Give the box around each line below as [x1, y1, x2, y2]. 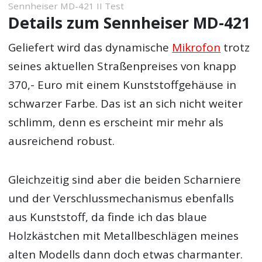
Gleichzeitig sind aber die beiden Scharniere [8, 171, 242, 187]
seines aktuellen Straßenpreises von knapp [8, 58, 237, 74]
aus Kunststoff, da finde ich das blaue [8, 209, 208, 225]
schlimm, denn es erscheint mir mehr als [8, 114, 224, 130]
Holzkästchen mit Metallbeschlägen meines [8, 227, 239, 243]
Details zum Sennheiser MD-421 [8, 12, 251, 34]
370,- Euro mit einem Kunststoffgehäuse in [8, 77, 237, 92]
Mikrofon [172, 39, 221, 55]
